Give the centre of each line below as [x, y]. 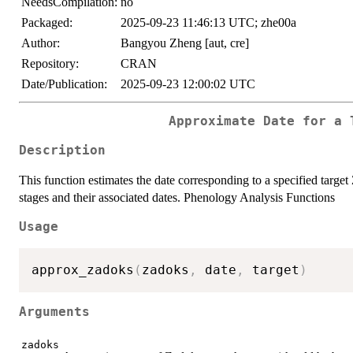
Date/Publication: [64, 84]
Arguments [54, 312]
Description [62, 150]
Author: [41, 43]
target [272, 269]
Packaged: [47, 23]
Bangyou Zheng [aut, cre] [185, 43]
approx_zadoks [83, 269]
